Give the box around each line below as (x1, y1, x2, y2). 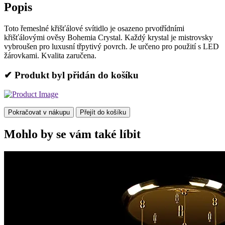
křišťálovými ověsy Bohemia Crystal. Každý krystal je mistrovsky (4, 33, 213, 42)
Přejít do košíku (80, 108, 126, 117)
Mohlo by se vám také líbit (4, 128, 141, 141)
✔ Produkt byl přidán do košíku (4, 69, 139, 80)
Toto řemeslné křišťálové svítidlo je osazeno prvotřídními (4, 24, 184, 33)
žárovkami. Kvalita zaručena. (4, 51, 96, 60)
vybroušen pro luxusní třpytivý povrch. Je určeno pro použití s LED (4, 42, 219, 51)
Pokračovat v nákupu (8, 108, 70, 117)
